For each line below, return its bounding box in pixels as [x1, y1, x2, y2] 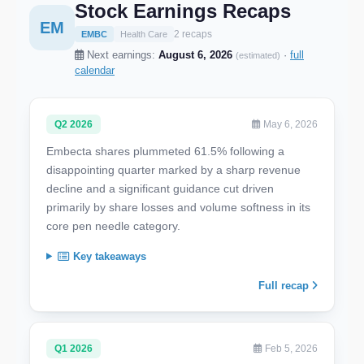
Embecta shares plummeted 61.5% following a [46, 144, 284, 158]
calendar [75, 63, 115, 76]
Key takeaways [69, 249, 146, 262]
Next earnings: [84, 48, 158, 61]
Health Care [120, 28, 167, 39]
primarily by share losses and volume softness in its [46, 200, 310, 214]
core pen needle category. [46, 219, 180, 232]
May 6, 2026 [261, 118, 318, 130]
